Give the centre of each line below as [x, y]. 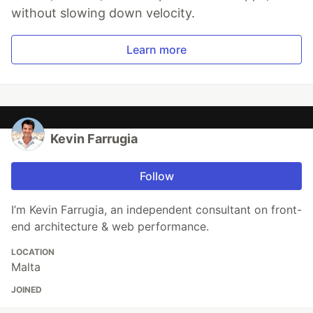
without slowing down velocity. [103, 13]
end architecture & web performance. [110, 226]
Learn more [156, 49]
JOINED [27, 289]
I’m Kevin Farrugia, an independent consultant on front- [156, 209]
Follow [156, 176]
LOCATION [33, 252]
